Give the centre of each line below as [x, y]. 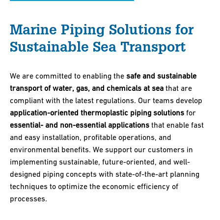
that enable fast [177, 125]
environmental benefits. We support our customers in [101, 149]
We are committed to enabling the [68, 76]
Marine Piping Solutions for [102, 29]
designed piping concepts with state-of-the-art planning [105, 174]
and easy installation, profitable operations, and [91, 137]
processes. [28, 198]
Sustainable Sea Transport [98, 46]
